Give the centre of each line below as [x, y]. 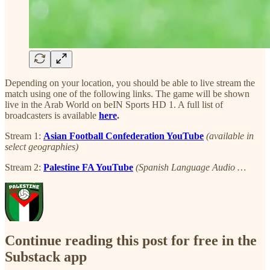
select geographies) [42, 146]
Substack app [46, 257]
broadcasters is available [52, 115]
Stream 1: [24, 136]
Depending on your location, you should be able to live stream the [130, 83]
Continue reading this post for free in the [131, 241]
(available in [230, 136]
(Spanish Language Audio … [191, 167]
